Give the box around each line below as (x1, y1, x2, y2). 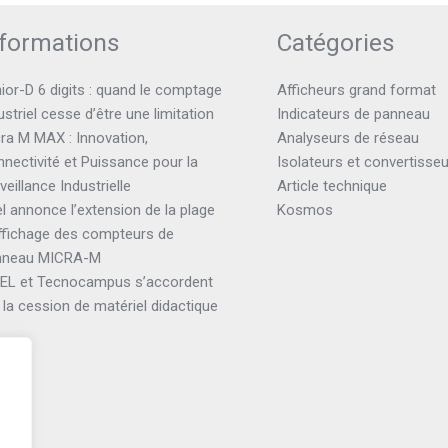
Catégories (276, 27, 395, 57)
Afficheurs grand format (276, 80, 436, 99)
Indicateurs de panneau (276, 104, 430, 123)
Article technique (276, 176, 387, 195)
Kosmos (276, 200, 333, 219)
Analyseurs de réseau (276, 128, 419, 147)
